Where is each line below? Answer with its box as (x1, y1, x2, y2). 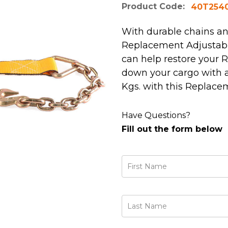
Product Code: (122, 2, 185, 11)
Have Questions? (122, 110, 190, 120)
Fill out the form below (122, 124, 222, 134)
